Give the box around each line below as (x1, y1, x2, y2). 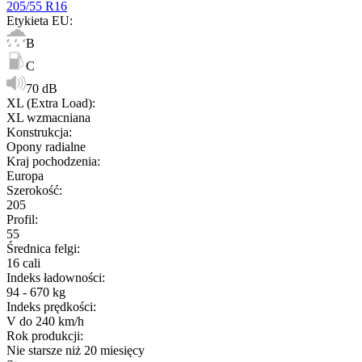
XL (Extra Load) (6, 95, 92, 110)
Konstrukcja (6, 124, 69, 139)
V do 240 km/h (6, 314, 84, 328)
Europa (6, 168, 44, 183)
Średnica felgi (6, 241, 77, 255)
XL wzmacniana (6, 110, 90, 124)
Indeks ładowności (6, 270, 102, 284)
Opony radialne (6, 139, 86, 154)
